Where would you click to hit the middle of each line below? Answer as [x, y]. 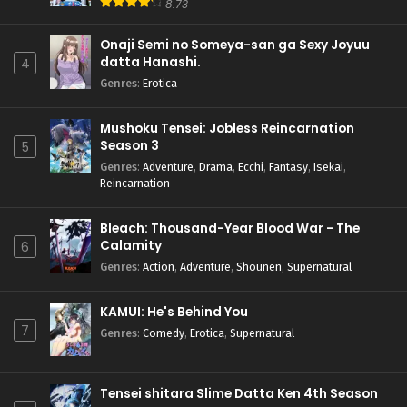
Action [159, 267]
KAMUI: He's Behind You [174, 312]
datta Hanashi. [150, 62]
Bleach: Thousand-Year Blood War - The [230, 228]
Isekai [328, 167]
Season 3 [129, 146]
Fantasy [288, 167]
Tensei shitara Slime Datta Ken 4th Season [239, 394]
